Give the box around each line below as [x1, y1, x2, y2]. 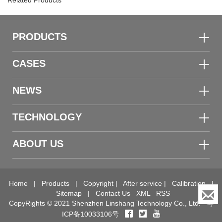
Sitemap [56, 189, 82, 198]
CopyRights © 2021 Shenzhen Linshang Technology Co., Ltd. [8, 199, 207, 208]
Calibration [171, 179, 206, 188]
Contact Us [96, 189, 130, 198]
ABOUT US [12, 138, 63, 150]
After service [122, 179, 162, 188]
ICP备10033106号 [61, 210, 119, 219]
